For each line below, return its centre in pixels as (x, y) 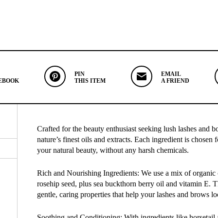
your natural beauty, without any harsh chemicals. (113, 150)
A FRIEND (175, 81)
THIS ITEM (90, 81)
